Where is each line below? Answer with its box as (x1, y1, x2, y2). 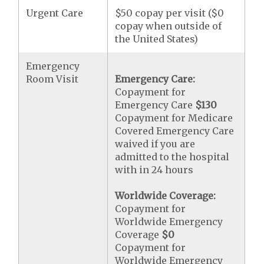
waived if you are (115, 138, 196, 150)
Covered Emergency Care (115, 125, 235, 137)
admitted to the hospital (115, 151, 230, 163)
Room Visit (26, 73, 79, 85)
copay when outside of (115, 20, 222, 32)
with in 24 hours (115, 164, 194, 176)
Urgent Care (26, 7, 84, 19)
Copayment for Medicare (115, 112, 233, 124)
